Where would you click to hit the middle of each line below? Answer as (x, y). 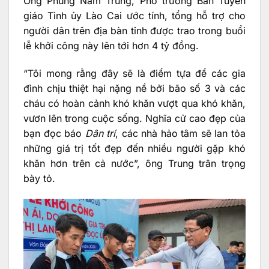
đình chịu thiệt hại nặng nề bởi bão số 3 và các (134, 88)
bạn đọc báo (54, 133)
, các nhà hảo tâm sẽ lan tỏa (181, 133)
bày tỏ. (39, 178)
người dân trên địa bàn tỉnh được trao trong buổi (134, 31)
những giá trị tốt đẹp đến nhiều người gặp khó (134, 148)
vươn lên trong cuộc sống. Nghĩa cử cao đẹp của (134, 118)
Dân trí (100, 133)
